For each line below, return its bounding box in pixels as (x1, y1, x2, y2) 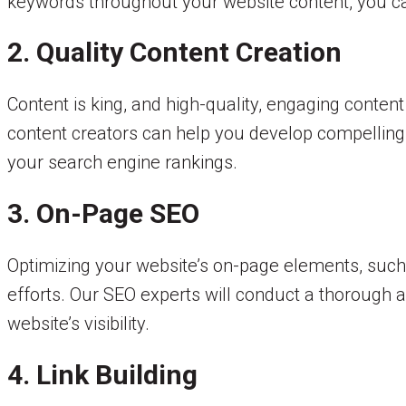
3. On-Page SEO (7, 198, 199, 230)
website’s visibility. (7, 313, 150, 335)
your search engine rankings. (7, 151, 237, 174)
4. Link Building (7, 359, 198, 391)
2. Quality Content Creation (7, 36, 342, 69)
